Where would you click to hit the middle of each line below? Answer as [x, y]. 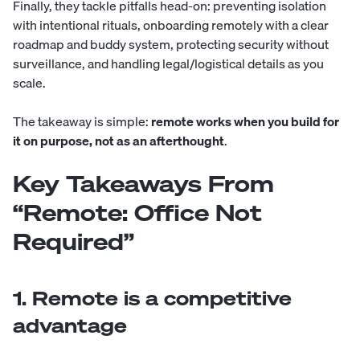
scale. [31, 82]
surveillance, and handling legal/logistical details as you [168, 63]
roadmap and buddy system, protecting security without [171, 44]
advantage [70, 325]
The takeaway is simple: [82, 121]
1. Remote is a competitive [152, 298]
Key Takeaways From [143, 183]
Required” [74, 241]
